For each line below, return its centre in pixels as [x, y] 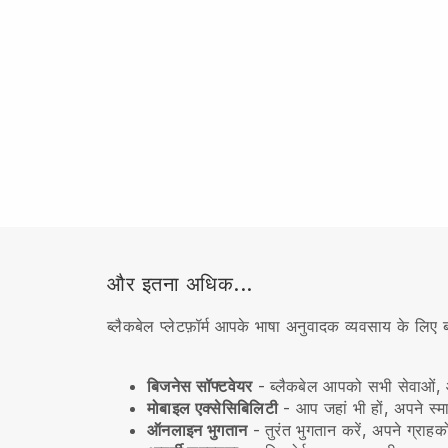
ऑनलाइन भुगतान [197, 430]
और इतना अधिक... [180, 284]
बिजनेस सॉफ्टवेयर [200, 386]
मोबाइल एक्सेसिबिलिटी [212, 408]
